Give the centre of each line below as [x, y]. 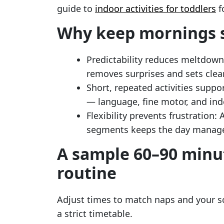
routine [87, 173]
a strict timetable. [95, 213]
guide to [76, 8]
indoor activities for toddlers [155, 8]
